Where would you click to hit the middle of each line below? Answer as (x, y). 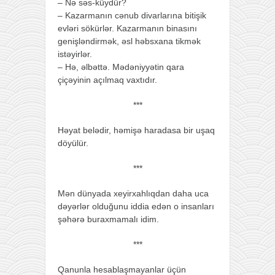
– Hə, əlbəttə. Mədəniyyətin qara (121, 67)
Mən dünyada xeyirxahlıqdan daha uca (133, 193)
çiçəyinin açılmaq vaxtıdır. (107, 79)
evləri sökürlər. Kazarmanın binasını (127, 28)
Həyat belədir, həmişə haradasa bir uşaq (136, 130)
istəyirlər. (75, 54)
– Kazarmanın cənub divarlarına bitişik (132, 15)
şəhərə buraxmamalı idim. (108, 219)
